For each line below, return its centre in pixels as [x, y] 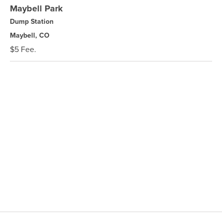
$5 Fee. [23, 49]
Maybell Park [36, 8]
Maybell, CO [30, 35]
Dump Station [32, 22]
